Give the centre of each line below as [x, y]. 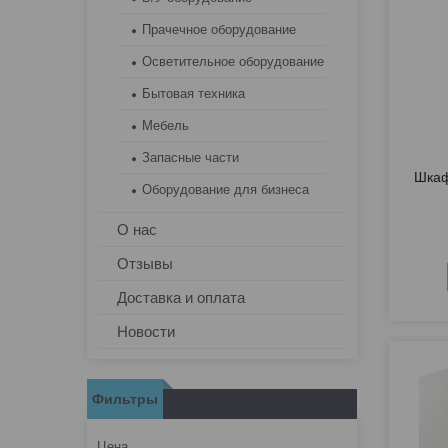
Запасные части [190, 158]
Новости [146, 332]
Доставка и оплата [181, 298]
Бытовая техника [193, 94]
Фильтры [125, 399]
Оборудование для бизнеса [225, 190]
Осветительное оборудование [233, 62]
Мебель [165, 126]
